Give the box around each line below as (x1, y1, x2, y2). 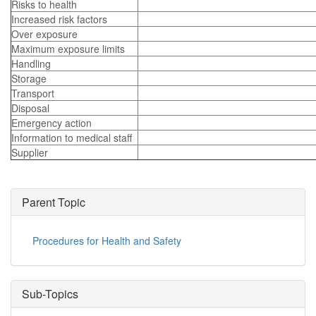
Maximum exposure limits (11, 42, 125, 56)
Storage (11, 71, 47, 85)
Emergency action (11, 116, 92, 130)
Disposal (11, 101, 49, 115)
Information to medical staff (11, 130, 132, 145)
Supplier (11, 145, 48, 159)
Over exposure (11, 27, 78, 41)
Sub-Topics (22, 286, 78, 302)
